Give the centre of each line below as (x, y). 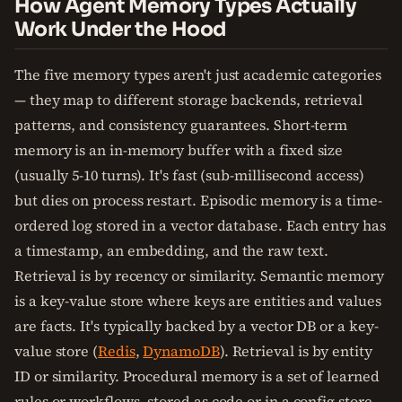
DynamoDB (181, 351)
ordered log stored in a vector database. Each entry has (200, 225)
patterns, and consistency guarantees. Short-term (181, 125)
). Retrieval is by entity (296, 351)
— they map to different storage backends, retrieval (188, 100)
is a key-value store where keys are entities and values (198, 301)
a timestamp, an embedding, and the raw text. (171, 250)
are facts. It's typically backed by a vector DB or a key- (197, 326)
